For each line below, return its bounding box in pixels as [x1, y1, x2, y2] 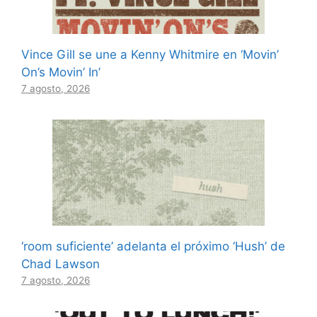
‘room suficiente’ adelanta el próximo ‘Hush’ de [21, 239, 285, 254]
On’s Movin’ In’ [21, 65, 100, 80]
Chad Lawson [21, 257, 100, 272]
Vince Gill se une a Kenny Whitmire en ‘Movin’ [21, 47, 279, 62]
